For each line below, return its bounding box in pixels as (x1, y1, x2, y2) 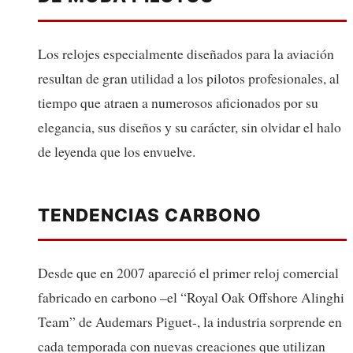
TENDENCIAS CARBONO (38, 204, 262, 226)
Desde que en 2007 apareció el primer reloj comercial (38, 263, 339, 283)
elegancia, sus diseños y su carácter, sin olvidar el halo (38, 117, 341, 137)
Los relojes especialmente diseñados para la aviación (38, 44, 334, 64)
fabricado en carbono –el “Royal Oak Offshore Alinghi (38, 288, 344, 307)
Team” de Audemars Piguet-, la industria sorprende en (38, 312, 342, 332)
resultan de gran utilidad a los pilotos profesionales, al (38, 69, 340, 88)
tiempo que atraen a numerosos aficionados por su (38, 93, 318, 113)
